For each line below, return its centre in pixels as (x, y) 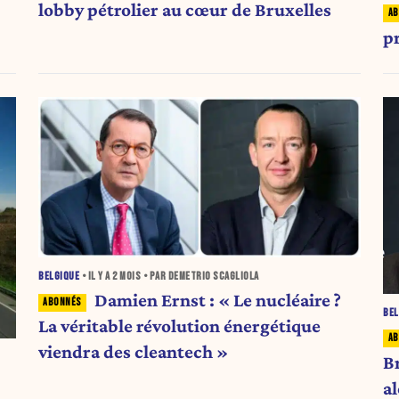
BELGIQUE (59, 277)
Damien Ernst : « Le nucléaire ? (217, 301)
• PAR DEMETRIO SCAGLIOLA (200, 277)
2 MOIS (127, 277)
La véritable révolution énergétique (180, 326)
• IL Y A (96, 277)
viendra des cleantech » (134, 352)
